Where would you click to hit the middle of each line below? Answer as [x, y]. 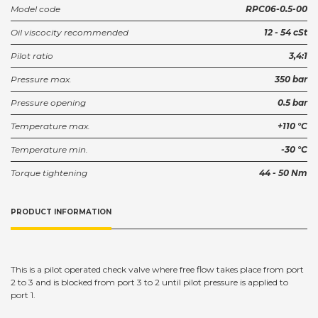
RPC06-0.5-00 [276, 9]
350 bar [291, 79]
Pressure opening [48, 103]
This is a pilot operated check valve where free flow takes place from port [157, 269]
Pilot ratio [32, 56]
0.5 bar [292, 103]
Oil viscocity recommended [70, 33]
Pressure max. [41, 79]
